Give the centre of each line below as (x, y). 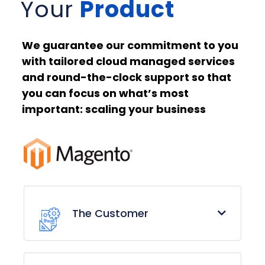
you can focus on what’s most (105, 93)
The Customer (110, 213)
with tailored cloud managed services (128, 62)
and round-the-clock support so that (127, 77)
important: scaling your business (114, 109)
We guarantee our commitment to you (130, 46)
